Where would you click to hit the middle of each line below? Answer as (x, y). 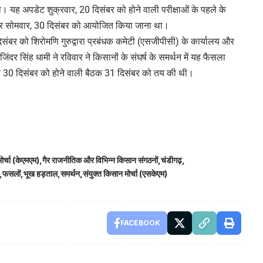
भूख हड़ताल (41, 173)
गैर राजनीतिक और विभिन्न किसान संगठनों (100, 160)
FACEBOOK (140, 222)
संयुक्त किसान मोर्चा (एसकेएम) (125, 173)
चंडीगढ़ (171, 160)
